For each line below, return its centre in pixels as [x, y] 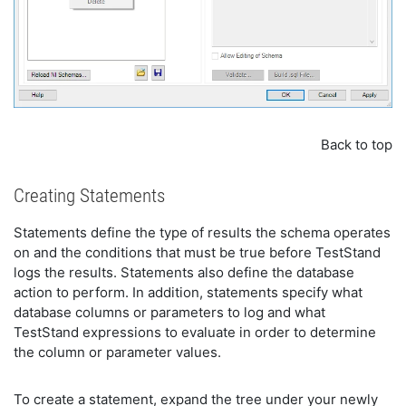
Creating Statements [89, 196]
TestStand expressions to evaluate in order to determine [195, 333]
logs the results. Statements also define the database [184, 273]
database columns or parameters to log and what [169, 313]
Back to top [357, 145]
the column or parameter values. [117, 353]
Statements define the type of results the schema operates [202, 233]
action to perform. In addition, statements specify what [188, 293]
